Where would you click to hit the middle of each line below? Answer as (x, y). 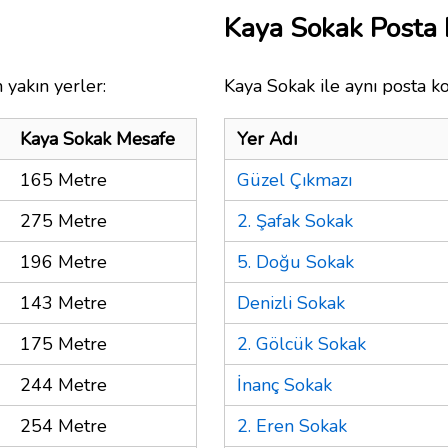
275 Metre (63, 220)
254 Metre (63, 425)
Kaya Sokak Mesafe (97, 138)
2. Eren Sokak (292, 425)
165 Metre (63, 179)
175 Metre (63, 343)
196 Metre (63, 261)
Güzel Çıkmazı (294, 179)
